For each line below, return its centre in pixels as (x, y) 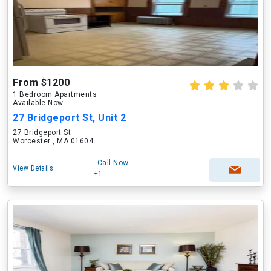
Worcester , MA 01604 (53, 141)
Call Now (113, 163)
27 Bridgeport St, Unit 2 (69, 118)
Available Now (38, 103)
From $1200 (41, 83)
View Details (33, 168)
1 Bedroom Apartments (55, 94)
